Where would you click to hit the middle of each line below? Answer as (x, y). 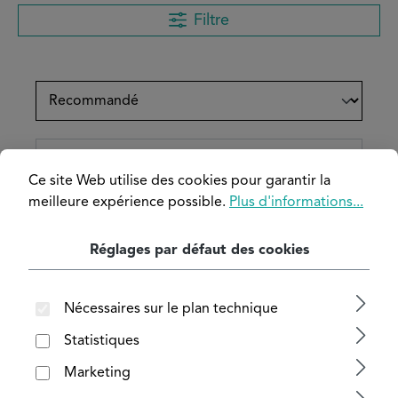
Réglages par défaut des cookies (199, 251)
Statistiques (102, 342)
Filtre (211, 20)
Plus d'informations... (296, 203)
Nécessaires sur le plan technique (171, 310)
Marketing (97, 374)
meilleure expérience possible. (129, 203)
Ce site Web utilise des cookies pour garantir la (179, 182)
